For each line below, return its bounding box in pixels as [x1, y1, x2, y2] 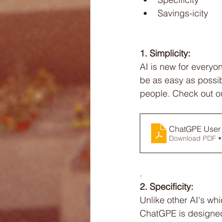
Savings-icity [158, 7, 208, 19]
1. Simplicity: [140, 48, 190, 59]
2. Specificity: [140, 181, 193, 193]
